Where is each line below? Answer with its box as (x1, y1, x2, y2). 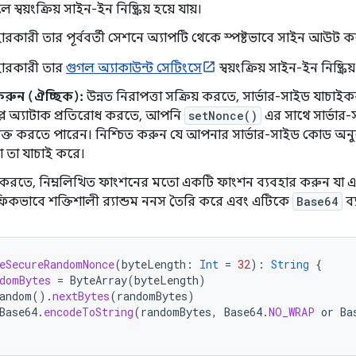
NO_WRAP (269, 304, 315, 319)
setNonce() (188, 108, 257, 123)
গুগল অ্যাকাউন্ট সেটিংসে (66, 60, 202, 76)
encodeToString (44, 304, 133, 319)
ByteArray (70, 273, 127, 288)
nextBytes (52, 288, 110, 304)
